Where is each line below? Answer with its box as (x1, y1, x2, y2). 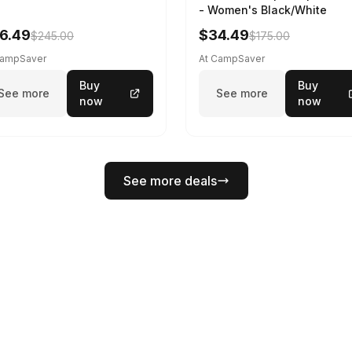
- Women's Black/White (199, 3, 327, 16)
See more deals (123, 173, 217, 189)
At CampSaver (199, 53, 265, 64)
